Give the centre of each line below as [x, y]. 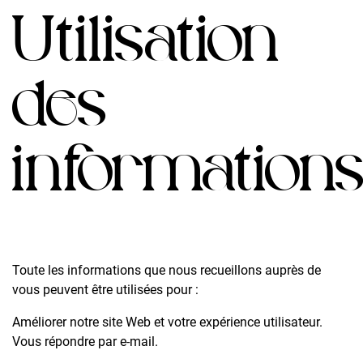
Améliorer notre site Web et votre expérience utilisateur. [167, 322]
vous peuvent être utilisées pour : [105, 289]
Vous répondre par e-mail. [85, 341]
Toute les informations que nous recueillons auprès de [167, 270]
